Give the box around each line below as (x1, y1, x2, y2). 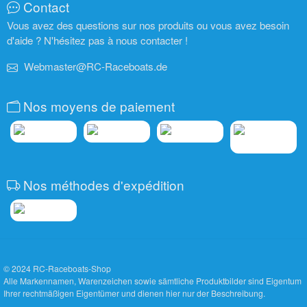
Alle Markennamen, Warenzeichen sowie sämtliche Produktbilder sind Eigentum (3, 275, 302, 287)
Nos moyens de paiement (23, 96, 175, 115)
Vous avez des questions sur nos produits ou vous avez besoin (7, 17, 289, 32)
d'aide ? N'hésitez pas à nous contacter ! (7, 32, 188, 47)
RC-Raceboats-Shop (33, 262, 111, 275)
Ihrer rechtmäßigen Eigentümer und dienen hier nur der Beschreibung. (3, 287, 265, 299)
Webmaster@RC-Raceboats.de (24, 58, 167, 73)
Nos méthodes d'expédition (23, 175, 184, 194)
